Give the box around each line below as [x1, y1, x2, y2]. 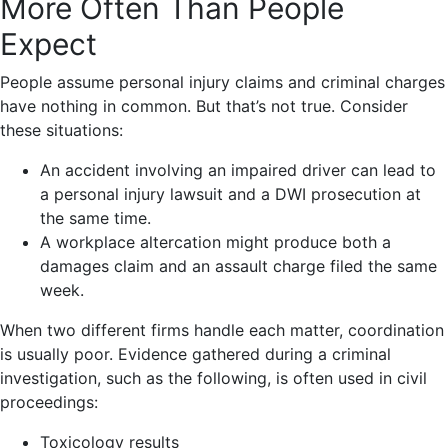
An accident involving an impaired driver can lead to [40, 159, 436, 180]
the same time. [40, 207, 151, 228]
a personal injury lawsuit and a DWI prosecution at [40, 183, 421, 204]
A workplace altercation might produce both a [40, 231, 391, 252]
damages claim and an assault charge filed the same [40, 255, 437, 276]
